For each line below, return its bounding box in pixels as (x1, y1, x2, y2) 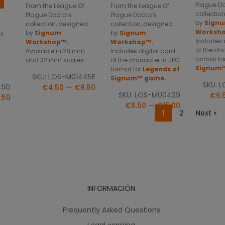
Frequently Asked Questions (62, 205, 160, 215)
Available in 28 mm (26, 47, 85, 56)
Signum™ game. (110, 74, 166, 83)
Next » (195, 108, 216, 118)
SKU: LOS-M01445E (32, 72, 95, 82)
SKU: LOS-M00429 (119, 90, 180, 100)
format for (110, 65, 143, 74)
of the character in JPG (110, 56, 180, 65)
